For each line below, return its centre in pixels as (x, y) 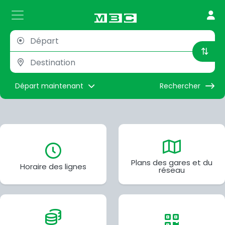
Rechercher (180, 86)
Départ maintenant (49, 86)
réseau (172, 170)
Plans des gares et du (172, 162)
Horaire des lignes (53, 166)
